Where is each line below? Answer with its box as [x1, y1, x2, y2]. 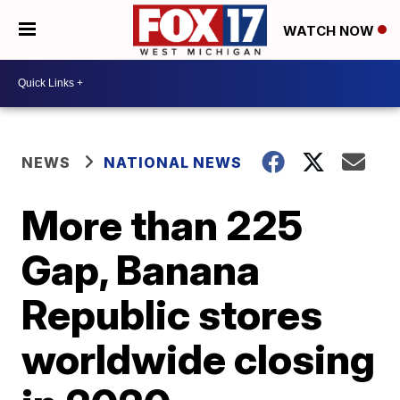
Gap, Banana [21, 244, 261, 295]
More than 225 [21, 199, 304, 250]
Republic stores [21, 288, 323, 339]
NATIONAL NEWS [104, 153, 243, 171]
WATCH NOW [283, 21, 378, 39]
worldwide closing [21, 333, 376, 384]
